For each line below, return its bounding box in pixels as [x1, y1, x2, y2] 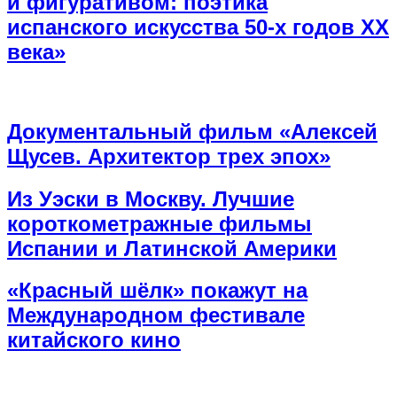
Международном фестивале [7, 303, 305, 328]
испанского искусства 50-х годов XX [7, 14, 389, 39]
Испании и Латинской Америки [7, 236, 337, 261]
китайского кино [7, 328, 181, 353]
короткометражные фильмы [7, 211, 312, 236]
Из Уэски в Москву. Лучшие [7, 186, 294, 211]
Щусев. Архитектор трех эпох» [7, 144, 331, 168]
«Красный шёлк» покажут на [7, 278, 307, 303]
